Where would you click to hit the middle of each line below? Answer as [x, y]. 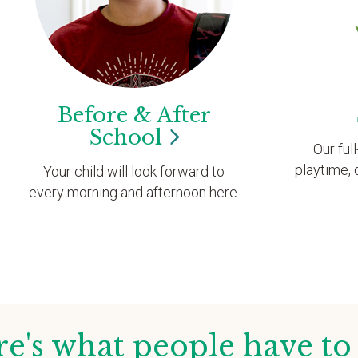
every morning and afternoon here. [134, 192]
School [125, 137]
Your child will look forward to [134, 171]
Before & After [134, 115]
